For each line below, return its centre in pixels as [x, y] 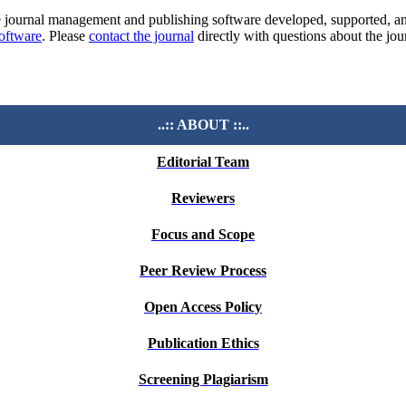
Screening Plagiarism [203, 379]
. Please [65, 35]
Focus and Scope [203, 234]
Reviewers [203, 198]
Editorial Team [203, 161]
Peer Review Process [203, 270]
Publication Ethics [203, 343]
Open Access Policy [203, 306]
